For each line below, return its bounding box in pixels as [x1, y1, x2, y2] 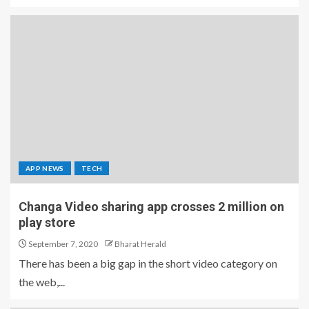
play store [19, 215, 75, 230]
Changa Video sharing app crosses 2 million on [19, 199, 284, 215]
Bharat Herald [114, 239, 166, 250]
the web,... [19, 275, 65, 289]
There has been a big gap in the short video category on [19, 257, 277, 270]
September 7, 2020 [27, 239, 98, 250]
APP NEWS [26, 164, 64, 173]
